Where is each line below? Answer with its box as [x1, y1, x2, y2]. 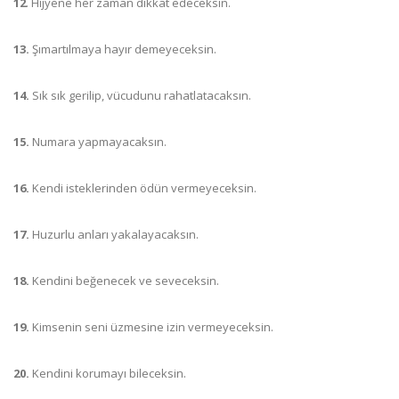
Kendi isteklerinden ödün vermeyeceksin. [29, 180, 256, 196]
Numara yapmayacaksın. [29, 134, 167, 150]
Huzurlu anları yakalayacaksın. [29, 226, 199, 242]
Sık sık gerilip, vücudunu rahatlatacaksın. [32, 87, 251, 103]
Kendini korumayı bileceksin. [29, 365, 186, 381]
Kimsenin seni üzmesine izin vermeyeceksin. [32, 319, 273, 335]
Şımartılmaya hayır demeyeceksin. [29, 41, 216, 57]
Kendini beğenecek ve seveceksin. [29, 273, 219, 289]
